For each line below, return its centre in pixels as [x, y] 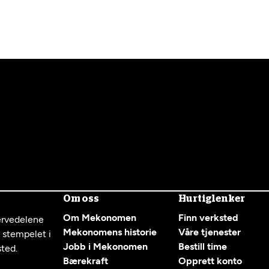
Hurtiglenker [211, 199]
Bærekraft [85, 261]
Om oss [81, 199]
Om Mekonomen [99, 218]
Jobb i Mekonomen [105, 246]
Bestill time [202, 246]
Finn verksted [208, 218]
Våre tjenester [209, 232]
